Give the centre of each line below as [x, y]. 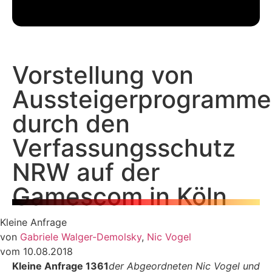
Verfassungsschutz [124, 148]
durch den [71, 124]
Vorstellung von [103, 75]
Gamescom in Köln [120, 197]
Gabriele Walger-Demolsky [81, 237]
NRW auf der [86, 172]
